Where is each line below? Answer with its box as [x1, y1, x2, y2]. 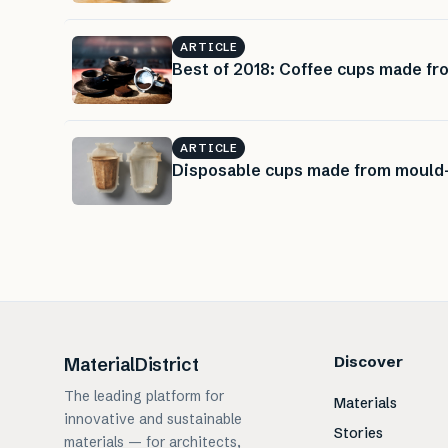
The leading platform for [64, 387, 224, 406]
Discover [333, 352, 403, 372]
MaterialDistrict [64, 353, 199, 377]
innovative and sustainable [64, 410, 242, 429]
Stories [333, 424, 383, 443]
